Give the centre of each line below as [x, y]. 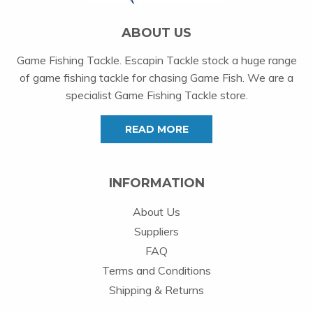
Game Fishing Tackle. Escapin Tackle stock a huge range [156, 60]
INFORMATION [156, 183]
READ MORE [156, 130]
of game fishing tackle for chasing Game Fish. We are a [156, 78]
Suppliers [156, 232]
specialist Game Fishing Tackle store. [156, 95]
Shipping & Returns [156, 290]
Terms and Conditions [156, 271]
